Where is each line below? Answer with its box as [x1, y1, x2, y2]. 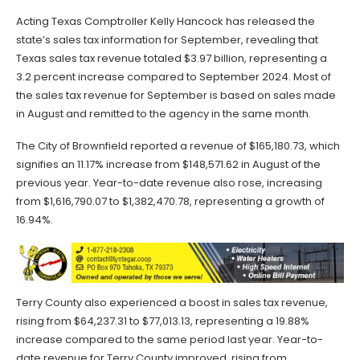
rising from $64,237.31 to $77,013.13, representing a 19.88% [16, 313, 309, 329]
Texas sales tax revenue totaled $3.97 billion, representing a [16, 50, 327, 66]
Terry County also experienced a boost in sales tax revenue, [16, 294, 328, 310]
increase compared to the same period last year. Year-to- [16, 331, 323, 347]
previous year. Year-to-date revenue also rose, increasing [16, 174, 322, 190]
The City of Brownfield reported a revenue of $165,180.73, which [16, 137, 340, 153]
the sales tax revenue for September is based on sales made [16, 87, 336, 103]
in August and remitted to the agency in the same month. [16, 105, 311, 121]
